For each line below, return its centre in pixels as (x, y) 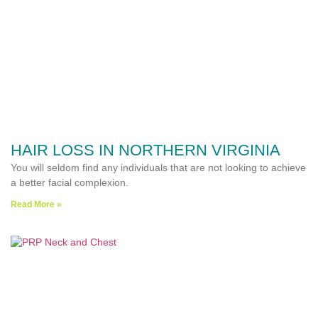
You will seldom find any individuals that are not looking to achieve (158, 168)
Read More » (36, 204)
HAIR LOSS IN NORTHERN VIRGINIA (146, 150)
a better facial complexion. (70, 182)
